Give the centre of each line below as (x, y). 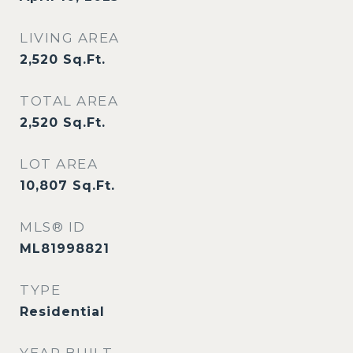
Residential (62, 312)
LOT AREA (59, 164)
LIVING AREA (70, 38)
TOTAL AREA (69, 101)
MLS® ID (53, 227)
